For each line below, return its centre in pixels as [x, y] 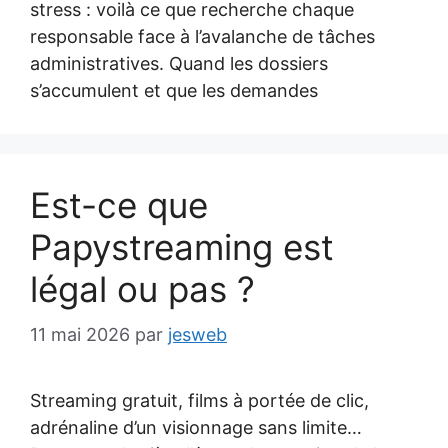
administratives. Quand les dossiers [179, 63]
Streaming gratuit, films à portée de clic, [199, 400]
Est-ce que [119, 205]
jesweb [197, 334]
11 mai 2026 [80, 334]
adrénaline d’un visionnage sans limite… [196, 427]
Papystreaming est [182, 247]
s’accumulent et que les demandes [174, 90]
